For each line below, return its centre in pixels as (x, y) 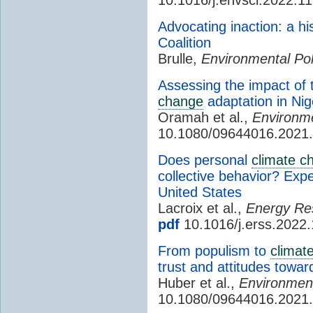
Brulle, (180, 58)
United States (200, 192)
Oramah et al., (205, 117)
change (181, 101)
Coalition (184, 42)
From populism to (214, 250)
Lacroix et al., (202, 208)
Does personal (205, 160)
